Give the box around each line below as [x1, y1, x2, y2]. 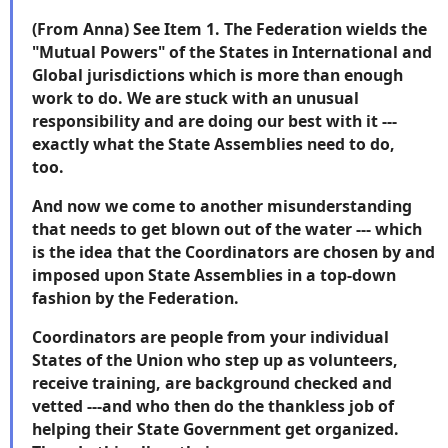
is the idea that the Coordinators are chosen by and [32, 241, 435, 264]
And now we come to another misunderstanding [32, 195, 412, 218]
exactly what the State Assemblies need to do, [32, 133, 395, 156]
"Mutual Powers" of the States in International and [32, 41, 432, 64]
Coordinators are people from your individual [32, 325, 389, 348]
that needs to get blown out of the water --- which [32, 218, 422, 241]
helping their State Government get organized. [32, 417, 403, 440]
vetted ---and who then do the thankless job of [32, 394, 394, 417]
